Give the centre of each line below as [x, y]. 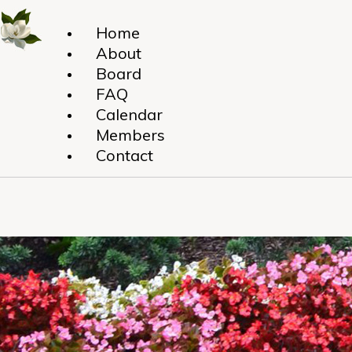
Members [130, 135]
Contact [125, 155]
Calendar [129, 114]
